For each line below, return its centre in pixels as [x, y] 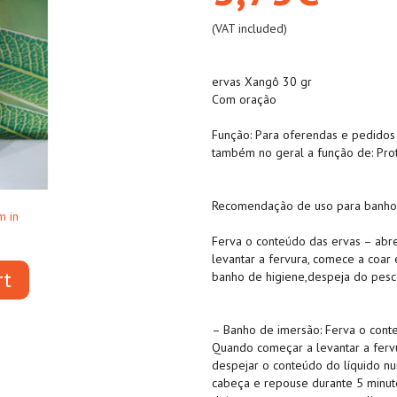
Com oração [244, 99]
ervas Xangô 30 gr [262, 82]
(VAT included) [249, 28]
